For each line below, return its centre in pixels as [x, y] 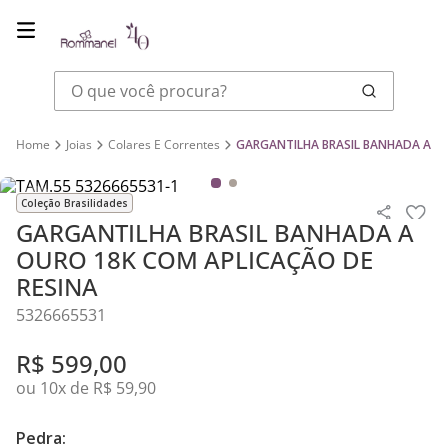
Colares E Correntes [164, 144]
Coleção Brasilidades [74, 203]
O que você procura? [131, 79]
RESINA [57, 286]
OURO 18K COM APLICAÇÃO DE [194, 259]
